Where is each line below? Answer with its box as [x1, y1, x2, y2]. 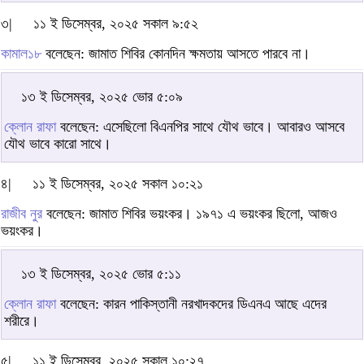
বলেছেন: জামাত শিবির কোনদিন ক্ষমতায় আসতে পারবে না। [41, 45, 310, 62]
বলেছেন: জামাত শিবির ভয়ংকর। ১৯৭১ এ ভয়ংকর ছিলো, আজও [42, 205, 337, 222]
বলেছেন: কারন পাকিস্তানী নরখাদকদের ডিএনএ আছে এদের [56, 295, 327, 312]
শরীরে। [4, 312, 39, 329]
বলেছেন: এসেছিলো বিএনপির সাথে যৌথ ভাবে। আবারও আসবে [56, 118, 344, 135]
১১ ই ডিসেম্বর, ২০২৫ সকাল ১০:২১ [32, 175, 203, 192]
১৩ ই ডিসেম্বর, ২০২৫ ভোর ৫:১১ [21, 265, 181, 282]
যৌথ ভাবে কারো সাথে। [4, 135, 111, 152]
